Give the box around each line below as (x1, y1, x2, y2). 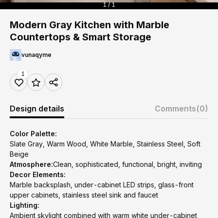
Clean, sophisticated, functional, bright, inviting (53, 160, 202, 168)
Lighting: (10, 201, 39, 209)
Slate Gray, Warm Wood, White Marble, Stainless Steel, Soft (10, 140, 200, 148)
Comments (155, 104, 196, 113)
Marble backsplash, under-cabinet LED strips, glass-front (10, 181, 194, 189)
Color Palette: (10, 129, 57, 138)
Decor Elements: (10, 170, 66, 179)
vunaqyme (21, 51, 52, 58)
